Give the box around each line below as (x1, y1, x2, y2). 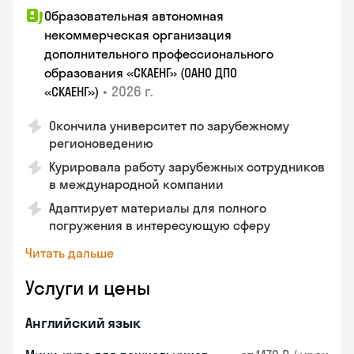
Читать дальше (25, 245, 114, 261)
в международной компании (49, 176, 224, 192)
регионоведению (49, 135, 153, 151)
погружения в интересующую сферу (49, 217, 270, 233)
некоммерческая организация (44, 27, 232, 43)
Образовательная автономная (44, 8, 224, 24)
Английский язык (25, 314, 141, 332)
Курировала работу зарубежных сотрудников (49, 159, 325, 175)
